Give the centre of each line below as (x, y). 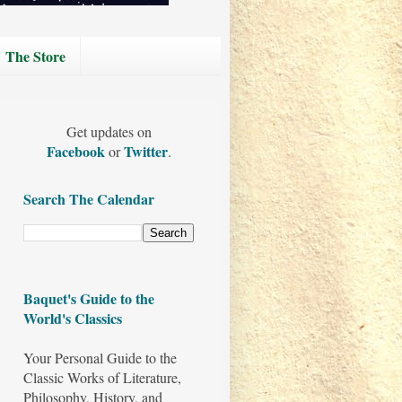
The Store (35, 56)
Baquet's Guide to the (89, 299)
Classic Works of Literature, (102, 378)
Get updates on (109, 132)
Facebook (77, 152)
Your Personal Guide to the (100, 358)
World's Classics (73, 319)
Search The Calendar (89, 199)
